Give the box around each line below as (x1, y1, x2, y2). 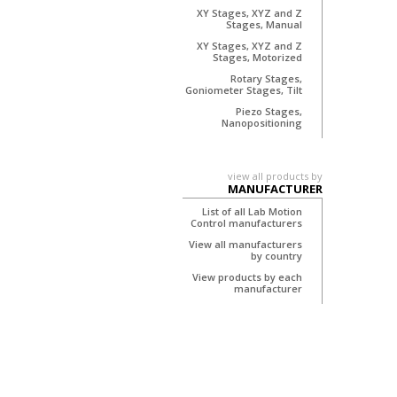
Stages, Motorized (213, 51, 302, 65)
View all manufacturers (189, 237, 302, 252)
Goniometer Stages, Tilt (185, 83, 302, 97)
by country (251, 249, 302, 263)
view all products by (228, 169, 323, 183)
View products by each (192, 270, 302, 284)
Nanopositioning (222, 116, 302, 130)
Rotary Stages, (230, 72, 302, 86)
